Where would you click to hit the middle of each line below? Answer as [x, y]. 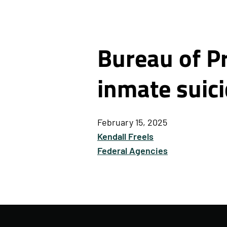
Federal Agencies [133, 152]
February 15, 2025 [132, 123]
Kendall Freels [125, 138]
